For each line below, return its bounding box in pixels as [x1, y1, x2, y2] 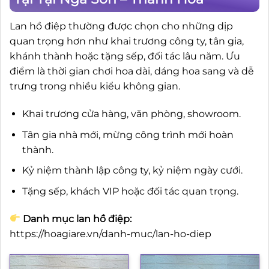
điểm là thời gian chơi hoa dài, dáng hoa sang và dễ [10, 65, 254, 77]
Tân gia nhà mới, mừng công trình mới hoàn [22, 128, 234, 141]
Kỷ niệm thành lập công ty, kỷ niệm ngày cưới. [22, 165, 243, 177]
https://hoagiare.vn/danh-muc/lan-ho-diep [10, 228, 211, 240]
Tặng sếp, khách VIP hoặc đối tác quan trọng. [22, 186, 238, 198]
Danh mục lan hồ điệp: [20, 213, 132, 225]
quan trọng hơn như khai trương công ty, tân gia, [10, 35, 244, 47]
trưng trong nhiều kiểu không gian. [10, 80, 180, 92]
